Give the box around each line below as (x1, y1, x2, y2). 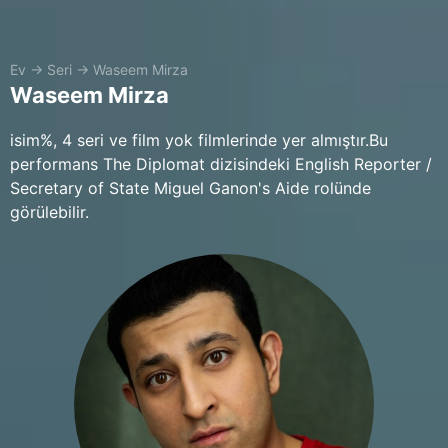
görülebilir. (10, 202, 89, 222)
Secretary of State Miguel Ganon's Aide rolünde (10, 178, 371, 198)
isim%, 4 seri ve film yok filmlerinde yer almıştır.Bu (10, 130, 388, 150)
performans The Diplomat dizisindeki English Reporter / (10, 154, 432, 174)
